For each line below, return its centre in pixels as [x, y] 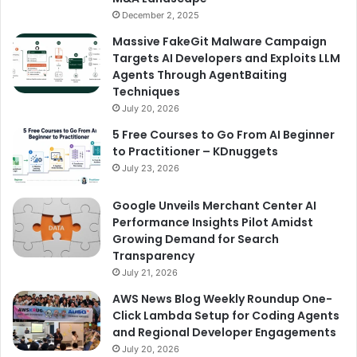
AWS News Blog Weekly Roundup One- [222, 299]
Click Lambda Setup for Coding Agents [226, 316]
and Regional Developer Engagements [224, 333]
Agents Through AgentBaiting [200, 75]
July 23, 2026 [151, 169]
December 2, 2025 [161, 16]
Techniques [146, 92]
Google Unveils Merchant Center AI [214, 206]
